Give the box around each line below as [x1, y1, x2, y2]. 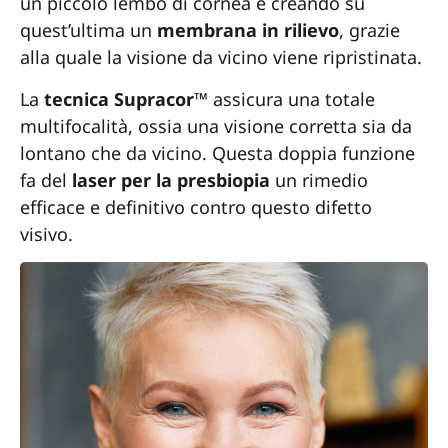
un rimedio [270, 167, 368, 192]
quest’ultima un [20, 18, 157, 43]
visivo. [20, 221, 73, 246]
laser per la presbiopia [72, 167, 270, 192]
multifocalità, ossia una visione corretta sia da [20, 113, 412, 138]
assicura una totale [208, 86, 375, 111]
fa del [20, 167, 72, 192]
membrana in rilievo [157, 18, 339, 43]
